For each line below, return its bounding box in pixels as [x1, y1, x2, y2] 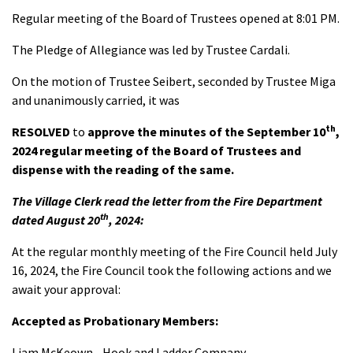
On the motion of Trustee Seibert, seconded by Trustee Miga [12, 73, 336, 89]
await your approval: [12, 281, 121, 297]
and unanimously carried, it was [12, 92, 180, 108]
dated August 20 [12, 212, 100, 228]
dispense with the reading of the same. [12, 162, 234, 177]
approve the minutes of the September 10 [87, 124, 325, 139]
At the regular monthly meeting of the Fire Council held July [12, 243, 337, 259]
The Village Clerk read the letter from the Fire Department [12, 193, 322, 209]
